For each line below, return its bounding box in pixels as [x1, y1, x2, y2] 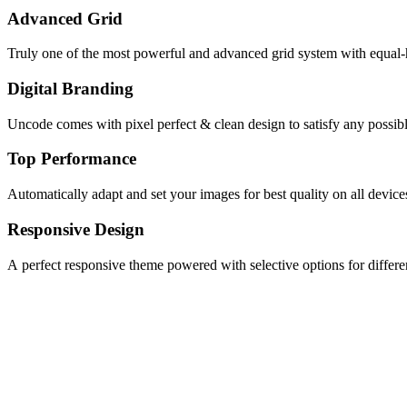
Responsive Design [7, 219, 144, 239]
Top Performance [7, 149, 136, 169]
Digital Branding [7, 78, 134, 98]
